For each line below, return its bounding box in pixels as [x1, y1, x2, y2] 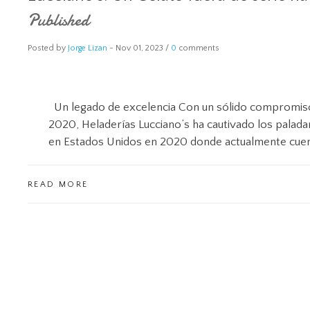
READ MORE [28, 180, 89, 189]
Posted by [28, 44, 68, 53]
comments [176, 44, 219, 53]
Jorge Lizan [68, 44, 107, 53]
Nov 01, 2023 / [116, 44, 171, 53]
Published [28, 9, 89, 32]
